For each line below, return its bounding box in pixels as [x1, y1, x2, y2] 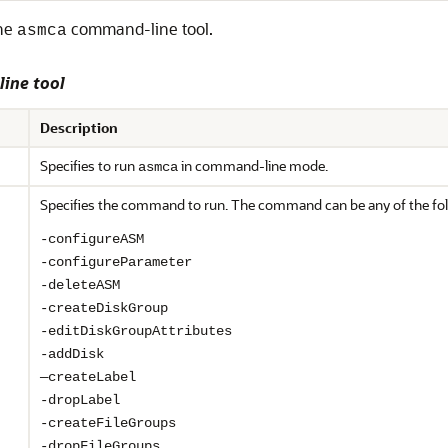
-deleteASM [40, 277, 120, 293]
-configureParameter [40, 254, 192, 270]
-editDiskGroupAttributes [40, 323, 232, 339]
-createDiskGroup [40, 300, 168, 316]
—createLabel [40, 369, 136, 385]
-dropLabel [40, 392, 120, 408]
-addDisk [40, 346, 104, 362]
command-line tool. [67, 18, 213, 39]
